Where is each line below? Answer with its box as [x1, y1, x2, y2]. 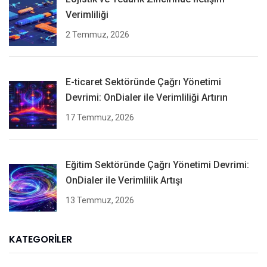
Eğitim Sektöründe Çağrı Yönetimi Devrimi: [66, 159, 249, 171]
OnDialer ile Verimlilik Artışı [66, 175, 182, 187]
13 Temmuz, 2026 [66, 195, 134, 206]
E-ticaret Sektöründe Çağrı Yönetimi [66, 76, 221, 88]
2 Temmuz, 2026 [66, 30, 129, 40]
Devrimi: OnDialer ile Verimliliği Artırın [66, 92, 228, 104]
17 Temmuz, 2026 [66, 113, 134, 123]
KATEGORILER [9, 232, 72, 247]
